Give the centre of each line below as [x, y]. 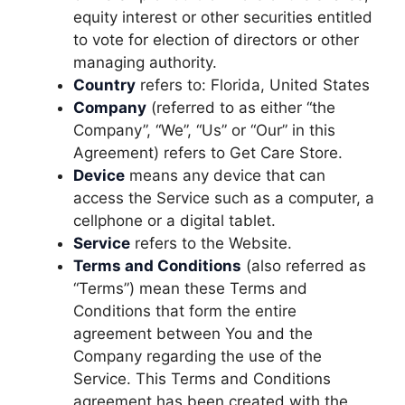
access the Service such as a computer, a [224, 198]
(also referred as [304, 266]
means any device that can [225, 175]
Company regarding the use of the [198, 356]
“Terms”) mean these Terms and [190, 288]
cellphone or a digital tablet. [174, 221]
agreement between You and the [193, 334]
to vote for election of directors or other [216, 40]
